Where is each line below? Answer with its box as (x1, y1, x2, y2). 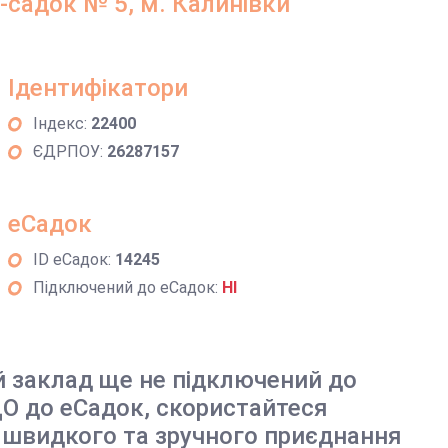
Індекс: (32, 114, 91, 133)
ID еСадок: (32, 250, 115, 269)
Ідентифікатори (7, 74, 188, 102)
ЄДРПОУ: (32, 142, 107, 161)
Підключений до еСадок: (32, 278, 222, 297)
